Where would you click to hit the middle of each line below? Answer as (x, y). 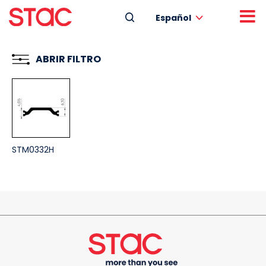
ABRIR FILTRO (68, 59)
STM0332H (33, 149)
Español (174, 18)
